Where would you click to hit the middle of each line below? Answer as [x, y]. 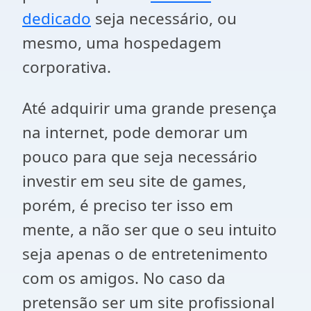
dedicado [57, 18]
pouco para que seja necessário [140, 157]
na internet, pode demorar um [135, 132]
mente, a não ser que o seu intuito [150, 229]
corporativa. [67, 67]
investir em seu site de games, [134, 181]
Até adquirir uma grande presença [150, 108]
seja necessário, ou [164, 18]
